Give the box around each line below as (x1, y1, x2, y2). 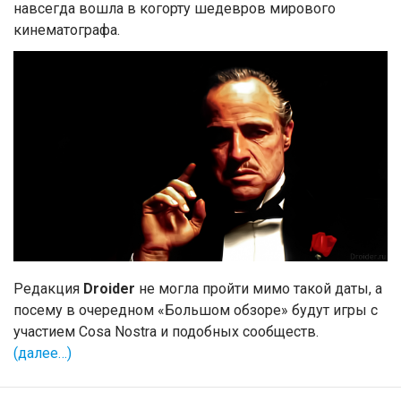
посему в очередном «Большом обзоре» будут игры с (13, 301, 378, 319)
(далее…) (13, 344, 72, 362)
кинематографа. (13, 21, 120, 38)
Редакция (13, 279, 83, 297)
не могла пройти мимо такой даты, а (135, 279, 382, 297)
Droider (83, 279, 135, 297)
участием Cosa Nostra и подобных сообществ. (13, 322, 319, 340)
